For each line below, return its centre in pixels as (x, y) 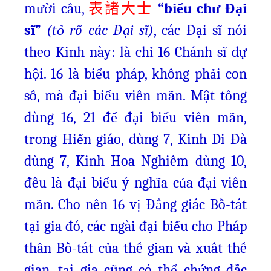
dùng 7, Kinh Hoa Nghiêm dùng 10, (135, 161)
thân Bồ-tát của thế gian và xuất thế (135, 248)
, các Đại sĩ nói (201, 30)
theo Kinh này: (72, 52)
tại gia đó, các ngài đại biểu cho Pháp (135, 226)
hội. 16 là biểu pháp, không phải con (135, 74)
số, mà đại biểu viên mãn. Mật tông (135, 96)
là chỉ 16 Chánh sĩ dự (183, 52)
